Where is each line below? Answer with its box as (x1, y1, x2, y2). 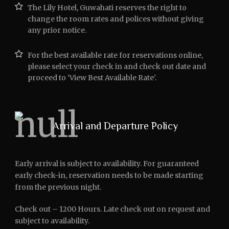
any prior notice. (28, 26, 86, 35)
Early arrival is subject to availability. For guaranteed (15, 159, 199, 168)
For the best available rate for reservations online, (28, 51, 203, 60)
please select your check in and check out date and (28, 62, 206, 71)
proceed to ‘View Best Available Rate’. (28, 73, 156, 82)
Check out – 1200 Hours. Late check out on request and (15, 204, 210, 214)
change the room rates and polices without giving (28, 14, 204, 24)
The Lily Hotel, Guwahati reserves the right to (28, 3, 187, 12)
